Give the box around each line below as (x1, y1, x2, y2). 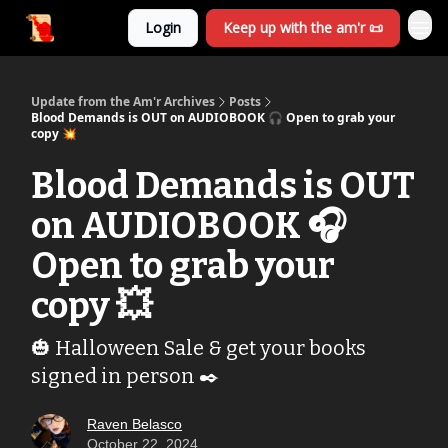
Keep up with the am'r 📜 (223, 18, 383, 37)
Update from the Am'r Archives (31, 93, 215, 110)
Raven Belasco (87, 416, 182, 432)
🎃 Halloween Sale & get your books (31, 336, 366, 360)
